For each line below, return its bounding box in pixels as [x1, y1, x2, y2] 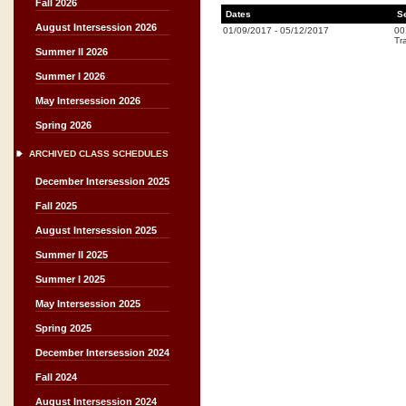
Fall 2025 [35, 200, 77, 211]
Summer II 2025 [35, 249, 108, 260]
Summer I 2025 [35, 274, 105, 285]
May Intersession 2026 [35, 95, 140, 106]
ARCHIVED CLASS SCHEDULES [29, 149, 169, 159]
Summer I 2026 [35, 71, 105, 82]
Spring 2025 [35, 323, 92, 333]
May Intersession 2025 [35, 298, 140, 309]
